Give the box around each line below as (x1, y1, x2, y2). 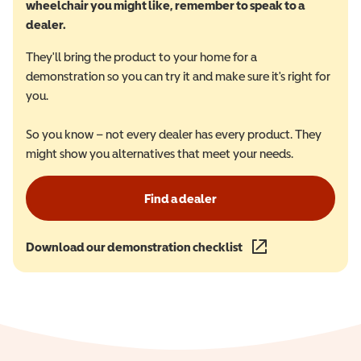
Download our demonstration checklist (26, 239, 243, 254)
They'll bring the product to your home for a (26, 49, 257, 64)
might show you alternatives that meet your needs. (26, 146, 293, 160)
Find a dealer (144, 191, 217, 205)
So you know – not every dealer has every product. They (26, 127, 322, 141)
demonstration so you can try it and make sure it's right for (26, 68, 330, 83)
